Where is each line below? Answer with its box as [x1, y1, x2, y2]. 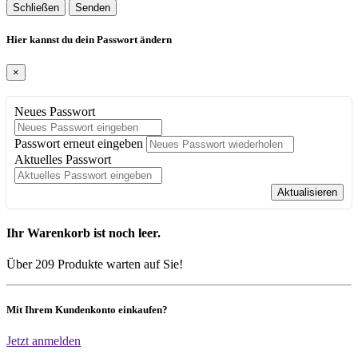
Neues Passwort [14, 105, 95, 119]
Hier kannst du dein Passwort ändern [6, 34, 172, 46]
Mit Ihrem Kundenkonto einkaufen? [6, 303, 168, 316]
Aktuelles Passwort [14, 153, 111, 167]
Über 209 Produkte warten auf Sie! [6, 257, 183, 271]
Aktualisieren [277, 186, 337, 199]
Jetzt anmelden [6, 334, 81, 348]
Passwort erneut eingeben [14, 137, 143, 151]
